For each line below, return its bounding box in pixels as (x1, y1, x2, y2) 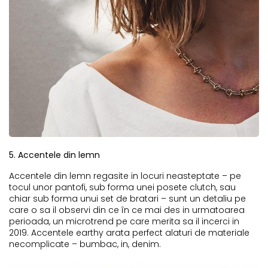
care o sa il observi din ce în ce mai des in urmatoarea (9, 203, 245, 216)
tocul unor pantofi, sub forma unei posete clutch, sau (9, 181, 236, 193)
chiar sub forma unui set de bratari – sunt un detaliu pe (9, 192, 246, 205)
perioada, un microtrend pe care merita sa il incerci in (9, 215, 239, 227)
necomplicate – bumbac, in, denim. (9, 237, 161, 250)
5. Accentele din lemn (9, 148, 100, 161)
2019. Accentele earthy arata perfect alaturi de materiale (9, 226, 249, 239)
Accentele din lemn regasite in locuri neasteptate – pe (9, 169, 241, 182)
